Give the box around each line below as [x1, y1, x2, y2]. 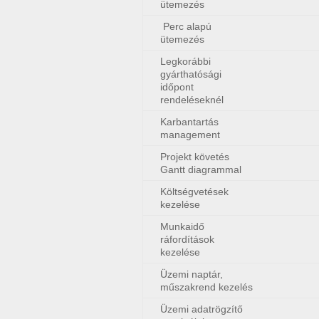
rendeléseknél [160, 94, 224, 105]
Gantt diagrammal [160, 164, 241, 175]
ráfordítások [160, 234, 214, 245]
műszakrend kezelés [160, 281, 253, 293]
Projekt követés [160, 151, 229, 162]
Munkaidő [160, 221, 204, 232]
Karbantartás [160, 116, 219, 127]
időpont [160, 81, 194, 93]
